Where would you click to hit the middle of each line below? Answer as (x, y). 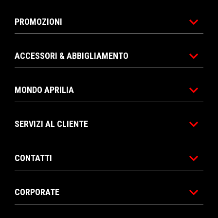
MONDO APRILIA (44, 90)
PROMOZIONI (38, 21)
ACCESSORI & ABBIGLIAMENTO (72, 55)
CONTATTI (33, 158)
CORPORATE (37, 192)
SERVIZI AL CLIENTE (51, 124)
